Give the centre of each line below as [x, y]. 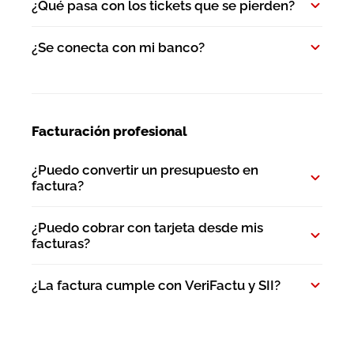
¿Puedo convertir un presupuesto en [145, 169]
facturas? [61, 243]
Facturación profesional [109, 131]
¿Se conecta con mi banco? [118, 47]
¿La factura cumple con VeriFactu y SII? [156, 285]
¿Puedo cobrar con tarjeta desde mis [147, 227]
